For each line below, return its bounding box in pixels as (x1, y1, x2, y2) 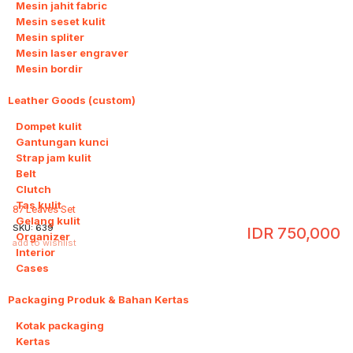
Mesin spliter (16, 31, 84, 43)
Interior (16, 246, 55, 258)
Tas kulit (16, 199, 61, 211)
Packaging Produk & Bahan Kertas (8, 293, 189, 306)
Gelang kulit (16, 214, 80, 227)
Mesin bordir (16, 62, 83, 75)
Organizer (16, 230, 70, 243)
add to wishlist (13, 237, 76, 249)
